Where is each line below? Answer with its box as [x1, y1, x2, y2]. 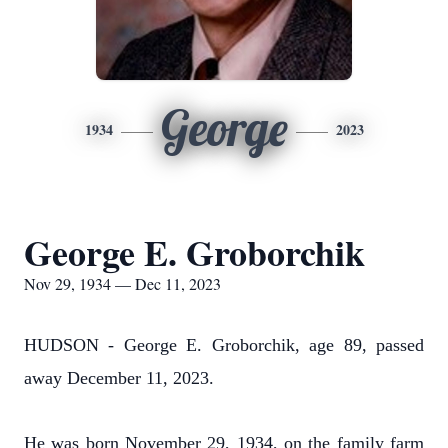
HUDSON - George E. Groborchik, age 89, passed [24, 335, 424, 355]
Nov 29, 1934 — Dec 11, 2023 [24, 273, 221, 294]
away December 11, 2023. [24, 368, 214, 388]
